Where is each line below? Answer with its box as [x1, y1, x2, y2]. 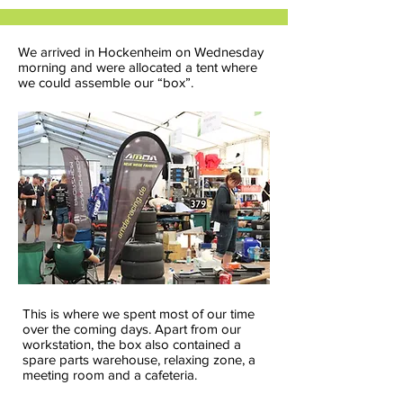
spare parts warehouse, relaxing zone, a [22, 352, 255, 367]
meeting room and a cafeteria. [22, 367, 197, 382]
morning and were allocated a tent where [18, 59, 257, 75]
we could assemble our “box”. [18, 75, 193, 90]
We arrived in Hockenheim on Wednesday [18, 44, 264, 59]
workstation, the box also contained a [22, 336, 241, 352]
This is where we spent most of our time [22, 306, 255, 321]
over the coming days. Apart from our [22, 321, 241, 336]
